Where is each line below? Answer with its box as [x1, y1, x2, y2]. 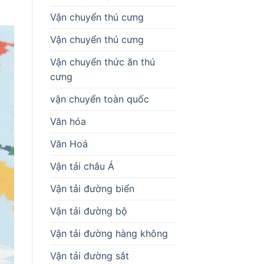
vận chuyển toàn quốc [49, 93, 149, 105]
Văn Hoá [49, 137, 88, 150]
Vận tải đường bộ [49, 204, 127, 217]
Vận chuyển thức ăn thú [49, 55, 155, 68]
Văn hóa [49, 115, 86, 127]
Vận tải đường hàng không [49, 227, 168, 239]
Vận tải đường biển [49, 182, 134, 194]
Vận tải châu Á [49, 160, 114, 172]
